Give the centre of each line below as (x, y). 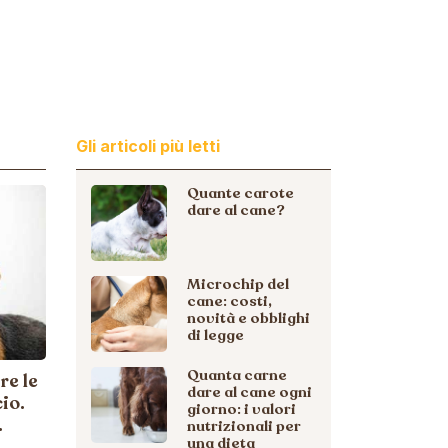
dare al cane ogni (249, 392)
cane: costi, (229, 301)
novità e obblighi (248, 318)
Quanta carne (237, 375)
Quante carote (240, 193)
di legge (215, 335)
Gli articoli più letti (148, 146)
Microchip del (238, 284)
